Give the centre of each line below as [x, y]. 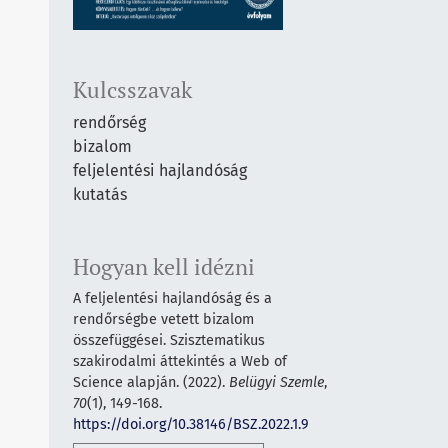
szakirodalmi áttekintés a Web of [180, 361]
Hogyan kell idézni [164, 266]
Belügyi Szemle [276, 382]
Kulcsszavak [132, 89]
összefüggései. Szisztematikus [169, 340]
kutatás [100, 194]
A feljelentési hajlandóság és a [172, 298]
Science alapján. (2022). [151, 382]
